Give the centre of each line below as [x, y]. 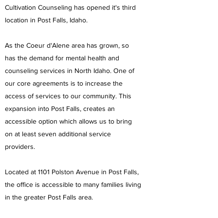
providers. [21, 146]
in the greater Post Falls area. [49, 197]
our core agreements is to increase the [64, 83]
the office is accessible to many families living [73, 184]
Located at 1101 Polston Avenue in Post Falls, [72, 172]
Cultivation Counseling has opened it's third [70, 7]
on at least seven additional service [58, 134]
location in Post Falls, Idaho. [47, 20]
